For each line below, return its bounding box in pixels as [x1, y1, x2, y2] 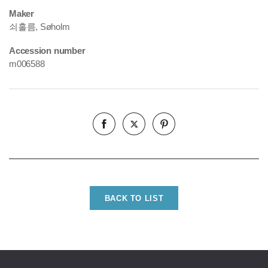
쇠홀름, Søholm [9, 22, 70, 32]
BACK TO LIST [104, 194, 164, 203]
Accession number [9, 45, 86, 56]
